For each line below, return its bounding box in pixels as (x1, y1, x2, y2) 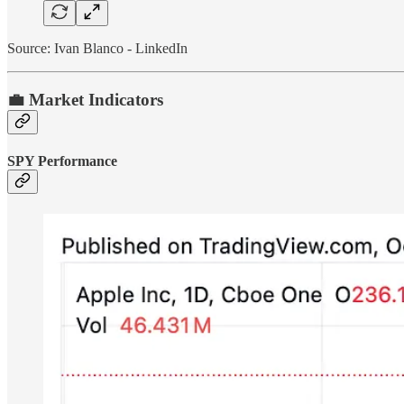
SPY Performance (7, 153, 117, 170)
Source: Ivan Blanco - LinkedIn (7, 41, 188, 57)
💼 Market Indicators (7, 90, 163, 110)
